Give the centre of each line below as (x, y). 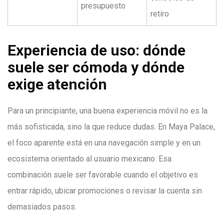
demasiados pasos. (42, 207)
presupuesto (103, 6)
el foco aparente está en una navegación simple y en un (104, 143)
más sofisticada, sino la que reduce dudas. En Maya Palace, (111, 127)
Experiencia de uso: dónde (96, 50)
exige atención (57, 84)
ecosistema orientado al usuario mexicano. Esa (89, 159)
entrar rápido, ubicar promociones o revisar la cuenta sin (105, 191)
